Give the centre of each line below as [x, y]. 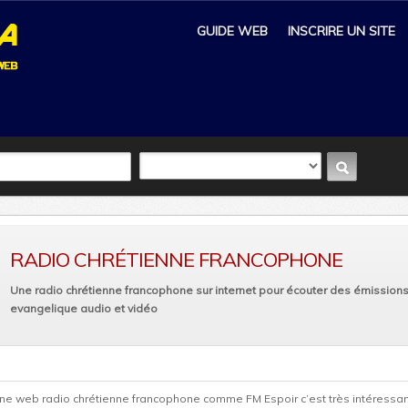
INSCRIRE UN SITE [342, 31]
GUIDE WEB [232, 31]
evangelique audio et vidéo [84, 308]
